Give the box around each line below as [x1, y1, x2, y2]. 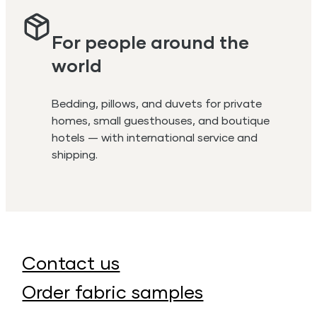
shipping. [52, 147, 98, 161]
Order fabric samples [22, 281, 204, 303]
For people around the [52, 30, 250, 52]
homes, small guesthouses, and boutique [52, 113, 270, 127]
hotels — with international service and [52, 130, 258, 144]
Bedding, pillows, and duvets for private [52, 96, 263, 110]
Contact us [22, 252, 120, 274]
